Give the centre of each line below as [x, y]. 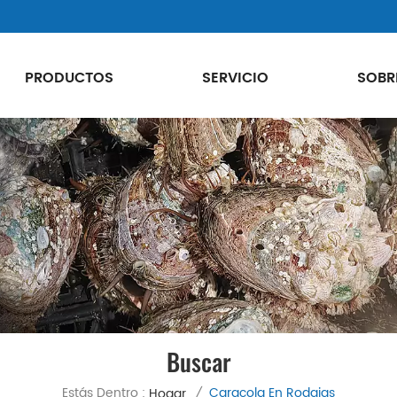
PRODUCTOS [69, 78]
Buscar [198, 361]
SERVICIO [235, 78]
